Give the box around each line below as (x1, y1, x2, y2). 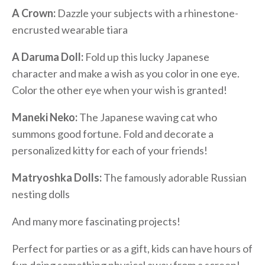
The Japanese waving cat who (77, 110, 217, 124)
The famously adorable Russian (102, 170, 247, 184)
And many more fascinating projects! (12, 214, 180, 228)
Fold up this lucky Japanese (83, 50, 209, 63)
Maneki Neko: (12, 110, 77, 124)
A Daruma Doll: (12, 50, 83, 63)
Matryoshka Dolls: (12, 170, 102, 184)
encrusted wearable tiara (12, 22, 128, 36)
